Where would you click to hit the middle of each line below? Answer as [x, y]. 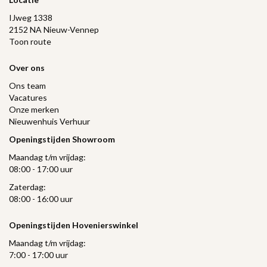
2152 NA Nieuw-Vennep [54, 29]
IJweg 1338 [31, 17]
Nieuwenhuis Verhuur [49, 121]
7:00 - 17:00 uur [38, 254]
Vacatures [28, 97]
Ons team [27, 85]
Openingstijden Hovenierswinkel [74, 225]
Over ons [27, 67]
